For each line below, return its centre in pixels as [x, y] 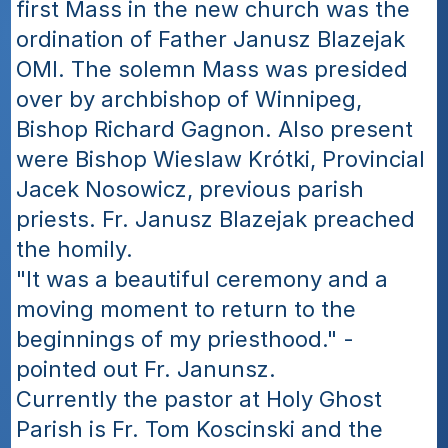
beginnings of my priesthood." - [185, 339]
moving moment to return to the [186, 309]
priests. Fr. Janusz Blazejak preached [216, 219]
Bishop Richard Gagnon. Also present [215, 129]
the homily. [75, 249]
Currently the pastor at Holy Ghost [199, 399]
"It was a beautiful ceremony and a [202, 279]
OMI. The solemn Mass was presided [212, 69]
